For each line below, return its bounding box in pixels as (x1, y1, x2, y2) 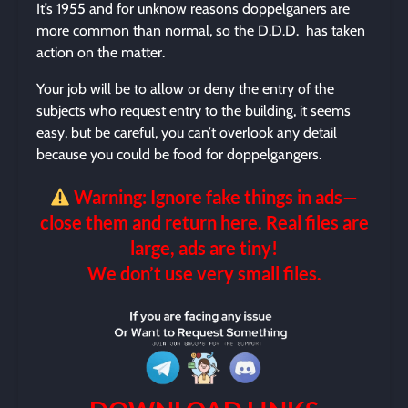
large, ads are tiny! (130, 237, 278, 259)
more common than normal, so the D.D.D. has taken (36, 22, 365, 39)
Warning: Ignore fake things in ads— (70, 186, 359, 208)
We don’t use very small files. (87, 262, 321, 284)
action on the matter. (36, 44, 165, 61)
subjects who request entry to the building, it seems (36, 102, 351, 119)
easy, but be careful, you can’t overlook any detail (36, 124, 337, 141)
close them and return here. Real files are (39, 211, 369, 233)
